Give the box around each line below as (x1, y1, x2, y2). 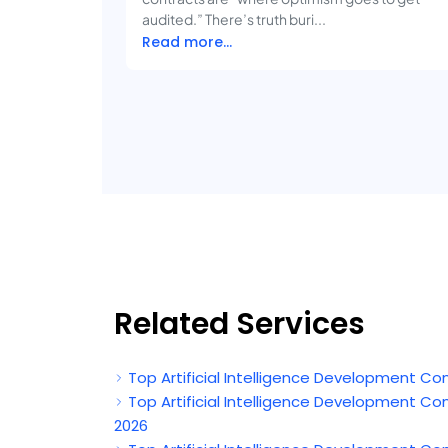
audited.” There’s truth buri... (142, 9, 326, 28)
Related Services (114, 302, 365, 345)
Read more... (142, 31, 232, 52)
